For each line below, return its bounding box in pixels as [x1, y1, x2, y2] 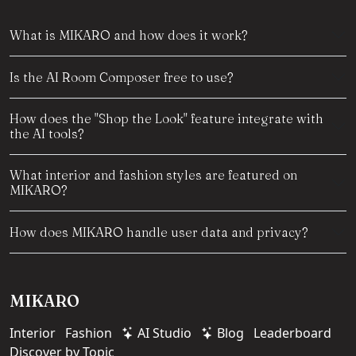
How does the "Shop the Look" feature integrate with [10, 110, 323, 127]
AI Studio [134, 324, 192, 342]
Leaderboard [253, 324, 331, 342]
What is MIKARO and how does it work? [10, 26, 248, 43]
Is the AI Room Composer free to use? [10, 68, 234, 85]
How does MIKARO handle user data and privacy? [10, 223, 308, 240]
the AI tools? [10, 126, 84, 142]
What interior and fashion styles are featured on [10, 167, 297, 184]
